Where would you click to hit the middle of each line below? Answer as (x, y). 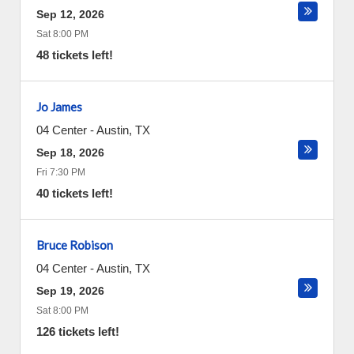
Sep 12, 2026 (70, 14)
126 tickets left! (78, 331)
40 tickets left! (75, 193)
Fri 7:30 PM (61, 172)
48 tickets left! (75, 55)
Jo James (59, 107)
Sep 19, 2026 (70, 291)
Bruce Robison (75, 245)
